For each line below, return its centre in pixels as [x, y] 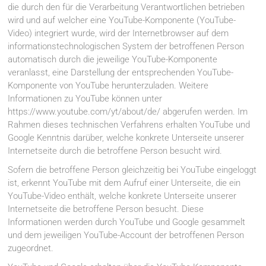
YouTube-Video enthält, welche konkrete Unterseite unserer [122, 196]
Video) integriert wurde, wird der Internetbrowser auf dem [118, 34]
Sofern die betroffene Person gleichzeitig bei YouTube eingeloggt [132, 170]
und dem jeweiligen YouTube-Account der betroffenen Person [126, 235]
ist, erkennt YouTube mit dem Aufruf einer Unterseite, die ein [124, 183]
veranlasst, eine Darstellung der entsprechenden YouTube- [121, 73]
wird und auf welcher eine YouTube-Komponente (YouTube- [122, 20]
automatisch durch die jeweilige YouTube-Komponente [113, 60]
